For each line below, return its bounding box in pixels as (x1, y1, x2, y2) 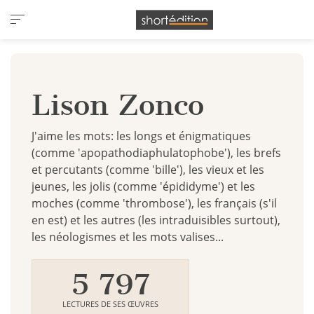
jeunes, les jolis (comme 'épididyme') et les (32, 179, 255, 194)
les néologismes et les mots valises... (32, 229, 224, 245)
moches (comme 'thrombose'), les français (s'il (32, 196, 277, 211)
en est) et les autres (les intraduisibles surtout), (32, 212, 280, 228)
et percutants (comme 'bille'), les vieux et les (32, 162, 264, 177)
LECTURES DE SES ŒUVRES (62, 299, 158, 309)
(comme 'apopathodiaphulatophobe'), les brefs (32, 145, 281, 161)
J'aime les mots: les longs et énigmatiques (32, 128, 251, 144)
